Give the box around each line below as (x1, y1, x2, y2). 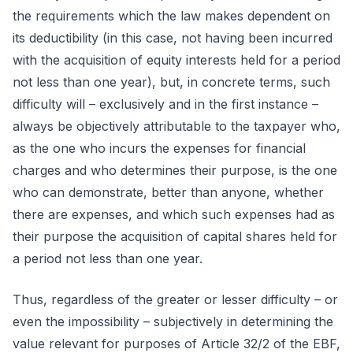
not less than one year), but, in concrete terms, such (13, 74, 330, 90)
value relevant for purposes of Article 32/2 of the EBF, (13, 336, 340, 351)
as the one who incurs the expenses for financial (13, 140, 306, 156)
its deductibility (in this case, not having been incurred (13, 30, 333, 46)
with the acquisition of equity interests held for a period (13, 52, 340, 68)
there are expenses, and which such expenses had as (13, 206, 335, 222)
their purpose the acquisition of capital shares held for (13, 229, 337, 244)
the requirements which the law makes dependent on (13, 8, 330, 24)
